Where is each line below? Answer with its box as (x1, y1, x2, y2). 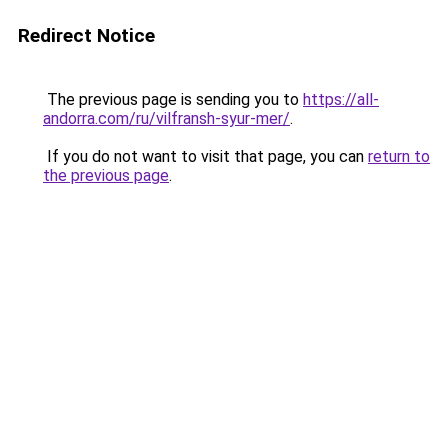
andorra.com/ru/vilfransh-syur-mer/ (43, 109, 290, 128)
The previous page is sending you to (43, 90, 303, 109)
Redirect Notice (18, 24, 155, 47)
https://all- (303, 90, 379, 109)
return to (368, 147, 430, 166)
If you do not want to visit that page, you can (43, 147, 368, 166)
